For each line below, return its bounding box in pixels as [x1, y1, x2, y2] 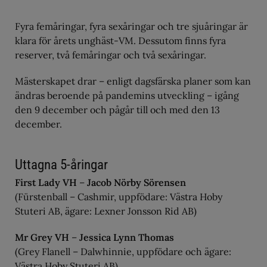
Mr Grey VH [15, 231, 69, 243]
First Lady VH [15, 176, 77, 188]
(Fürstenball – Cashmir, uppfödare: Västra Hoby [15, 191, 222, 203]
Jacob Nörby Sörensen [87, 176, 186, 188]
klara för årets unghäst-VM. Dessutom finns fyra [15, 35, 226, 46]
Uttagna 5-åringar [15, 157, 108, 173]
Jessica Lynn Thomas [79, 231, 174, 243]
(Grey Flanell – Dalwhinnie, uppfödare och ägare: [15, 246, 231, 257]
